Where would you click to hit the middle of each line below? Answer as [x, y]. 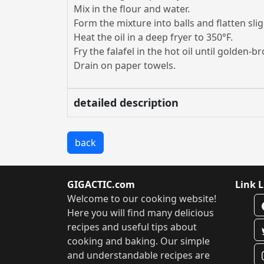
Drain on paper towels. [125, 65]
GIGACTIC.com [101, 184]
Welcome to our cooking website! [142, 199]
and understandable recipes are [138, 255]
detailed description [126, 103]
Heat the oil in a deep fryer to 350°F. [153, 37]
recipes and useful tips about [132, 227]
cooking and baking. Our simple [138, 241]
